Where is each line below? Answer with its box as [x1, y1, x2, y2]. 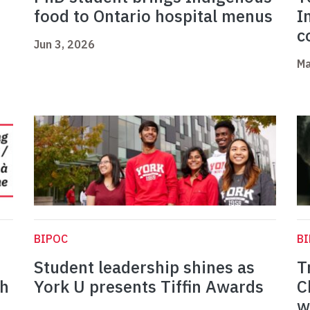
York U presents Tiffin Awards [34, 275, 264, 298]
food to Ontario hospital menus [34, 5, 273, 28]
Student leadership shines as [34, 256, 255, 279]
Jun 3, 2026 [34, 37, 95, 52]
